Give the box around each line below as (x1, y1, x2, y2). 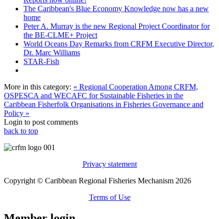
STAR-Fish (23, 57, 59, 66)
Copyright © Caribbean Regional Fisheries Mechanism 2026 (4, 176, 191, 185)
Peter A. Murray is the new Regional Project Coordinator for (23, 22, 210, 31)
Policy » (4, 109, 29, 118)
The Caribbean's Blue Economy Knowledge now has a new (23, 4, 209, 13)
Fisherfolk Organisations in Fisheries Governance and (38, 100, 203, 109)
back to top (4, 127, 38, 135)
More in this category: (4, 83, 71, 91)
